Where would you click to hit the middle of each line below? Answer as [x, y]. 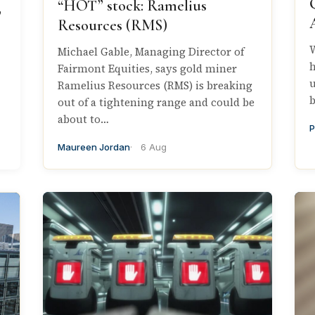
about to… [84, 120]
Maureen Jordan [94, 147]
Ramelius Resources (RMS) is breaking [155, 86]
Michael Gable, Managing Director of [151, 52]
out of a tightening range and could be [156, 103]
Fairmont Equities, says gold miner [148, 69]
